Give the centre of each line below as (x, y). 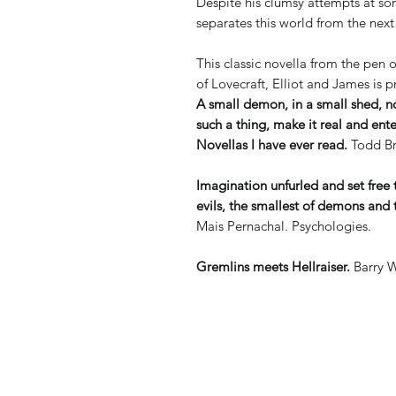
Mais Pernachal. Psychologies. (284, 226)
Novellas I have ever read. (272, 145)
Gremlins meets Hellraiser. (275, 267)
